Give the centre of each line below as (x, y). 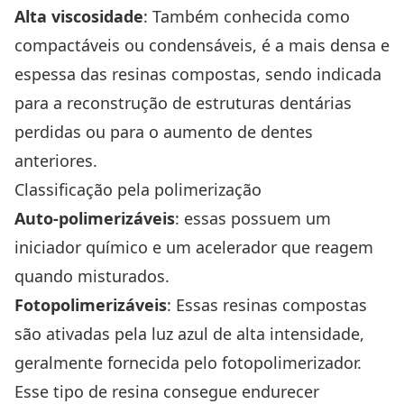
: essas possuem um (253, 219)
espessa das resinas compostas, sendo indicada (198, 74)
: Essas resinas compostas (267, 305)
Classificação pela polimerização (140, 190)
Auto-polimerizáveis (95, 219)
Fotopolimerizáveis (91, 305)
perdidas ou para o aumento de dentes (164, 132)
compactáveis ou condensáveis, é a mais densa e (202, 46)
